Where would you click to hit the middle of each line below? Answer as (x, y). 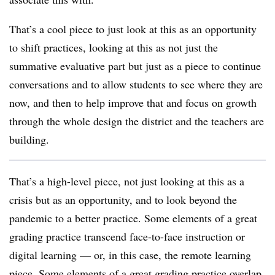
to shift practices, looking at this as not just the (114, 47)
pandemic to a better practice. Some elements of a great (133, 218)
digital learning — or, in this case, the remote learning (130, 255)
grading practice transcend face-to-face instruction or (127, 236)
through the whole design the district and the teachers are (137, 121)
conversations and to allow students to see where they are (136, 84)
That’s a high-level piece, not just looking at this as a (127, 181)
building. (31, 139)
